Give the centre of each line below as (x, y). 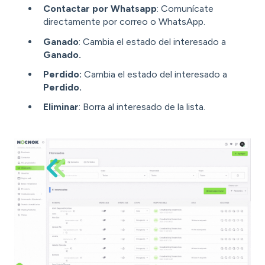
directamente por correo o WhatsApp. (124, 22)
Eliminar (61, 106)
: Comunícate (185, 9)
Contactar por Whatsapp (100, 9)
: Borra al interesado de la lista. (142, 106)
